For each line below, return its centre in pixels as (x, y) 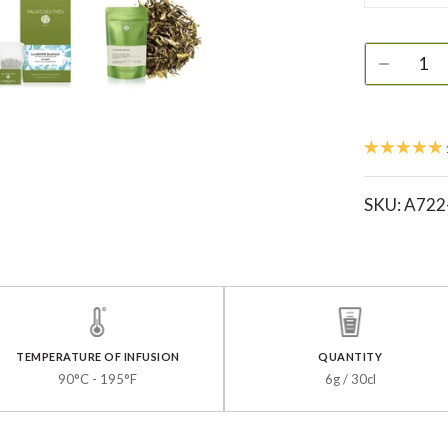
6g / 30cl (350, 379)
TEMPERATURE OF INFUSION (98, 357)
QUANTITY (350, 357)
